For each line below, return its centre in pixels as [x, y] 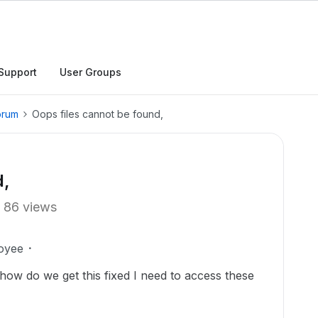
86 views [30, 207]
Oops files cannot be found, [98, 114]
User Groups [91, 72]
